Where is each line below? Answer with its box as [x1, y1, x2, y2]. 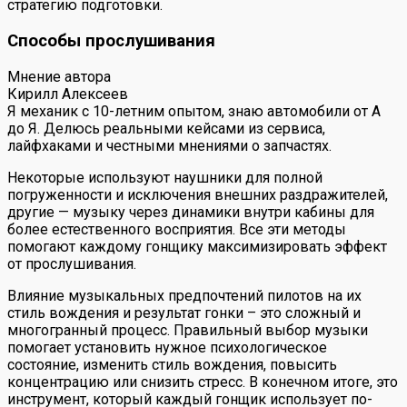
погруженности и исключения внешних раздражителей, [7, 185, 388, 203]
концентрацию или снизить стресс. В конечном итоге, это [7, 372, 398, 391]
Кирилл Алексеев [7, 84, 128, 103]
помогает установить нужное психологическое [7, 338, 327, 356]
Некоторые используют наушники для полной [7, 168, 323, 186]
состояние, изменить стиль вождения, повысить [7, 355, 337, 373]
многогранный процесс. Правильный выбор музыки [7, 321, 368, 339]
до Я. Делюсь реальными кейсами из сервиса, [7, 119, 325, 137]
